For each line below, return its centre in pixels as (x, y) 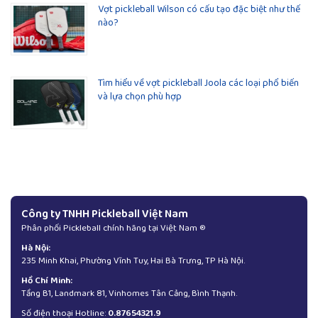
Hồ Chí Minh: (47, 281)
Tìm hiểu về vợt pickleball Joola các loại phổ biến (198, 83)
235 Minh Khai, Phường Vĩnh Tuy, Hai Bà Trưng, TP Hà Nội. (133, 261)
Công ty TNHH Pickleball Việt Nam (105, 214)
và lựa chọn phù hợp (140, 97)
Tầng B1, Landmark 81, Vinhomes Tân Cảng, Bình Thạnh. (129, 294)
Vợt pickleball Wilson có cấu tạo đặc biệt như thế (199, 10)
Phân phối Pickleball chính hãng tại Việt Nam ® (114, 229)
